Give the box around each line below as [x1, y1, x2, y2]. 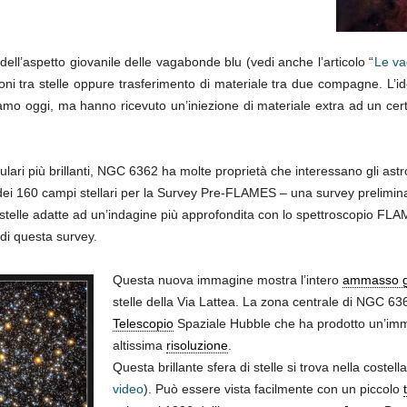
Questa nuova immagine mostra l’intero [112, 273, 342, 288]
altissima [112, 338, 166, 353]
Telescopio [112, 316, 174, 332]
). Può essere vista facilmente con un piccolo [143, 382, 403, 397]
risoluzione [165, 338, 228, 353]
